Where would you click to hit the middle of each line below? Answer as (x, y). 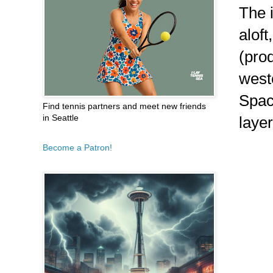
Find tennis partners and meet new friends (124, 106)
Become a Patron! (77, 147)
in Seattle (61, 118)
